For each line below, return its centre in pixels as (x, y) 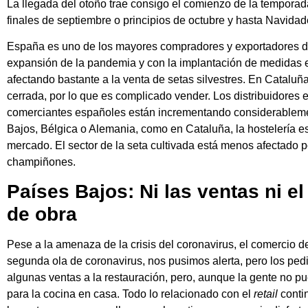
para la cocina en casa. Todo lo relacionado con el (130, 294)
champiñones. (41, 162)
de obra (42, 214)
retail (266, 294)
